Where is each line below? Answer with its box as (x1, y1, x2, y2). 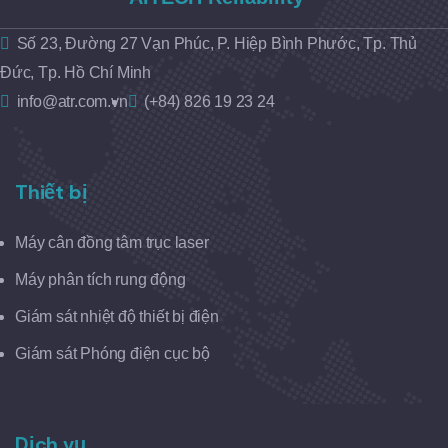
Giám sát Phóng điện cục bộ (15, 345, 210, 362)
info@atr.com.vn (16, 93, 128, 110)
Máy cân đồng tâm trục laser (15, 234, 209, 251)
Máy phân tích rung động (15, 271, 186, 288)
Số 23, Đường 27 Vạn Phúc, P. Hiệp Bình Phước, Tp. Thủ (16, 35, 418, 52)
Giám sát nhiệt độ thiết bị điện (15, 308, 219, 325)
